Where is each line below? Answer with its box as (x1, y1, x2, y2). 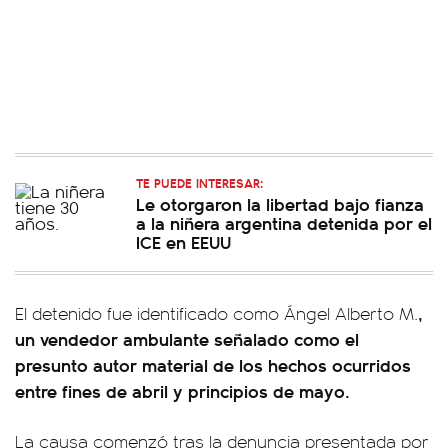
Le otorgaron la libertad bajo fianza (136, 191, 424, 216)
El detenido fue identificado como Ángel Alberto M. (15, 301, 418, 325)
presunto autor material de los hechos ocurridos (15, 352, 411, 377)
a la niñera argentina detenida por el (136, 210, 432, 235)
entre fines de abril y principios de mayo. (15, 378, 350, 403)
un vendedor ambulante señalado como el (15, 326, 359, 351)
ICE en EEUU (136, 229, 231, 254)
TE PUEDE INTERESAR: (136, 173, 263, 192)
